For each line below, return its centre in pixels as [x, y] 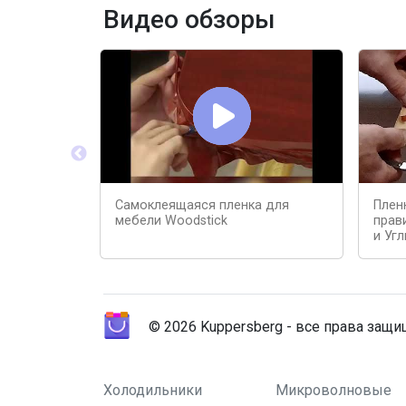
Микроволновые [333, 390]
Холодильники [153, 390]
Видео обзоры [189, 19]
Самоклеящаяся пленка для [202, 205]
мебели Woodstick [171, 220]
